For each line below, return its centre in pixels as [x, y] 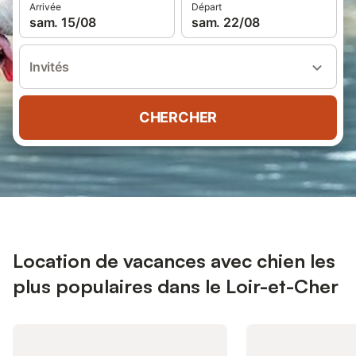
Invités [49, 67]
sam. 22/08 [226, 22]
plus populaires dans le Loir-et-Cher [176, 286]
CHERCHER [178, 117]
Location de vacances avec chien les [174, 261]
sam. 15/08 [63, 22]
